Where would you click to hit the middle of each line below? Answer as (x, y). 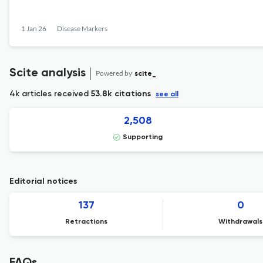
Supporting (142, 137)
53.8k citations (121, 94)
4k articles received (50, 94)
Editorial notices (43, 181)
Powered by (114, 73)
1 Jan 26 (34, 28)
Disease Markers (82, 28)
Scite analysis (48, 73)
